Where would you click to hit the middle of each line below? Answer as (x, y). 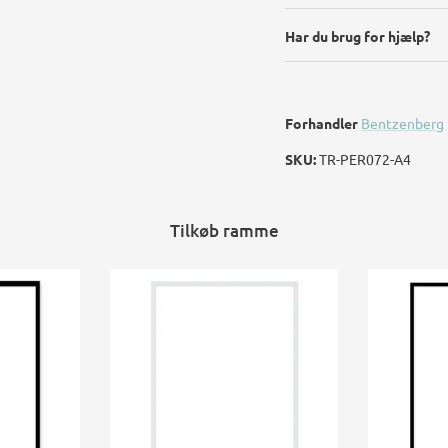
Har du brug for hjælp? (358, 35)
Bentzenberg (403, 122)
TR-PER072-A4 (365, 158)
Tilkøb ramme (224, 230)
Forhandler (322, 122)
